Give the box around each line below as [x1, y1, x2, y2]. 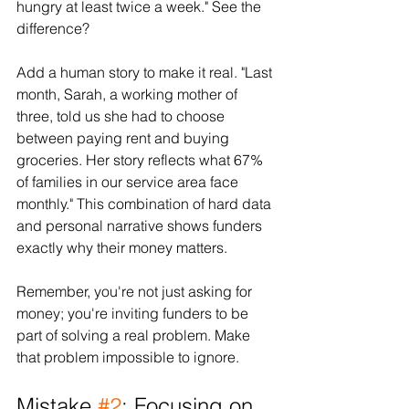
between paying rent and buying [16, 128, 233, 147]
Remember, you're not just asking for [16, 281, 256, 300]
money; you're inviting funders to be [16, 303, 252, 322]
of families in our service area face [16, 172, 242, 191]
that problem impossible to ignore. [16, 347, 239, 366]
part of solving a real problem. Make [16, 325, 254, 344]
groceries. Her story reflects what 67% [16, 150, 267, 169]
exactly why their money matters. [16, 237, 227, 257]
